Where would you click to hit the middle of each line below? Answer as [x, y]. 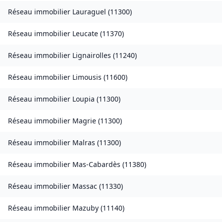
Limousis [87, 77]
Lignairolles [92, 55]
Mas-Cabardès [96, 165]
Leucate [85, 34]
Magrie [84, 121]
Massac [85, 186]
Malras [84, 143]
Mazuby [85, 208]
